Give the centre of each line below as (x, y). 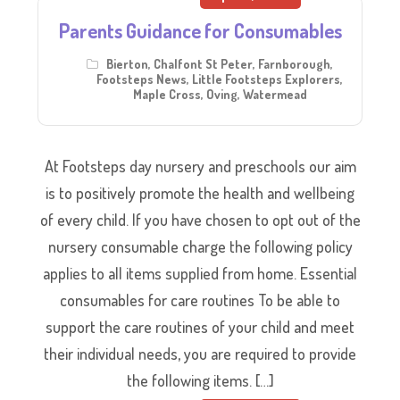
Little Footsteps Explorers (266, 79)
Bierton (127, 63)
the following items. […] (200, 380)
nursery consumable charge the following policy (200, 246)
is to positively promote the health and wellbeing (200, 192)
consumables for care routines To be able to (200, 300)
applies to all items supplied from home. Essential (200, 273)
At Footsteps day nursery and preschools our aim (200, 166)
